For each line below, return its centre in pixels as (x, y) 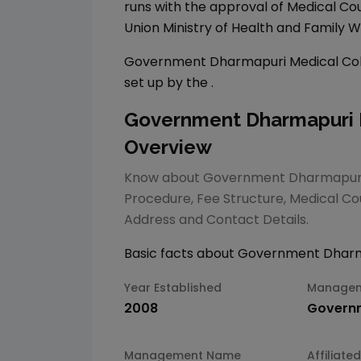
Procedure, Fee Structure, (207, 199)
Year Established (173, 288)
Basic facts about (181, 253)
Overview (168, 147)
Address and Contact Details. (216, 220)
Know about (164, 178)
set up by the (166, 83)
